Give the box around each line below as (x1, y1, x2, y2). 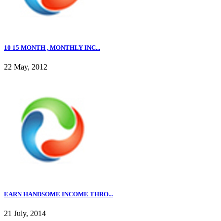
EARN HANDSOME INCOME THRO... (4, 190, 113, 198)
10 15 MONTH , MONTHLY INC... (4, 43, 100, 51)
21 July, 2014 (4, 209, 46, 218)
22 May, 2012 (4, 63, 47, 72)
